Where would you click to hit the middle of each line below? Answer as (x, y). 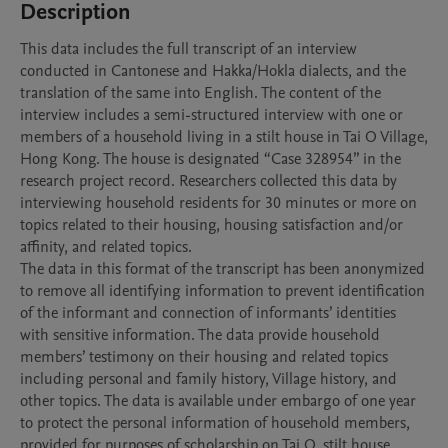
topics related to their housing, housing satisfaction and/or (211, 225)
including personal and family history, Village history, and (208, 379)
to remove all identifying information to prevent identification (222, 291)
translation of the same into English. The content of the (200, 93)
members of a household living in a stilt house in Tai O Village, (224, 137)
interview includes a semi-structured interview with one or (211, 115)
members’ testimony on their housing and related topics (204, 357)
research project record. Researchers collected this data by (208, 181)
